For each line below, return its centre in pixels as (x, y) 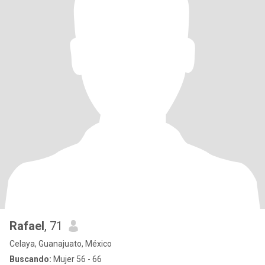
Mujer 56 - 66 (77, 259)
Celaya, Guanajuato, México (61, 244)
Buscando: (30, 259)
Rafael (27, 226)
